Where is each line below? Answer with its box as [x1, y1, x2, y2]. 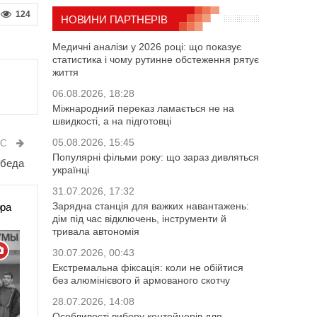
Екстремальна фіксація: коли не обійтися [52, 261, 243, 273]
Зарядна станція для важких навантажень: [52, 200, 249, 212]
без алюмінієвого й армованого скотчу [52, 274, 230, 286]
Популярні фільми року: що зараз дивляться [52, 151, 259, 163]
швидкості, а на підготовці [52, 115, 171, 127]
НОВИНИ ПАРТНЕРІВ [61, 13, 168, 25]
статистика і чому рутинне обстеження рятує [52, 53, 259, 65]
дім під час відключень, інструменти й [52, 212, 226, 224]
